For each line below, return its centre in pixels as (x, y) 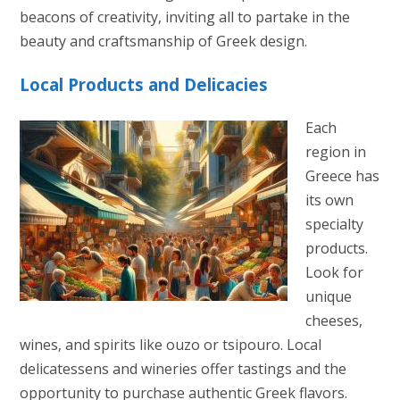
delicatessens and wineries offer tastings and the (183, 369)
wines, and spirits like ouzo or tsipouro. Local (170, 345)
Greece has (342, 176)
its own (329, 200)
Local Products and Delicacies (143, 85)
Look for (334, 273)
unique (328, 297)
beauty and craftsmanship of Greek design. (163, 41)
